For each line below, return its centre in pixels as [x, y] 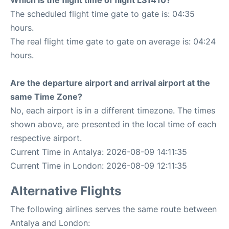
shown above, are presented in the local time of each [113, 124]
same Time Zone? [46, 96]
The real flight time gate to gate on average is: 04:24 [113, 41]
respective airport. [46, 138]
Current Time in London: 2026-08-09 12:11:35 [99, 165]
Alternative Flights [66, 191]
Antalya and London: [50, 223]
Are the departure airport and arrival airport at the [110, 83]
